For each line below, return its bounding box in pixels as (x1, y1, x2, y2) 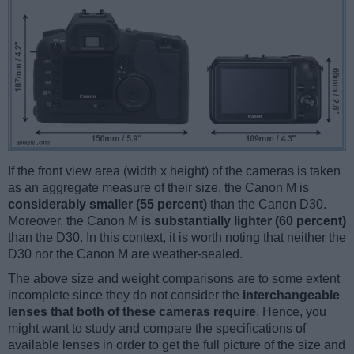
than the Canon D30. (207, 198, 326, 212)
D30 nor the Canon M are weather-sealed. (8, 247, 243, 262)
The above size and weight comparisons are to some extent (8, 272, 340, 286)
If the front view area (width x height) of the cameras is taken (8, 164, 341, 179)
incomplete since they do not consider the (8, 288, 243, 303)
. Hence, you (256, 305, 326, 319)
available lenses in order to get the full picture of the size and (8, 338, 345, 352)
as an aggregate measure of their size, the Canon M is (8, 181, 309, 195)
